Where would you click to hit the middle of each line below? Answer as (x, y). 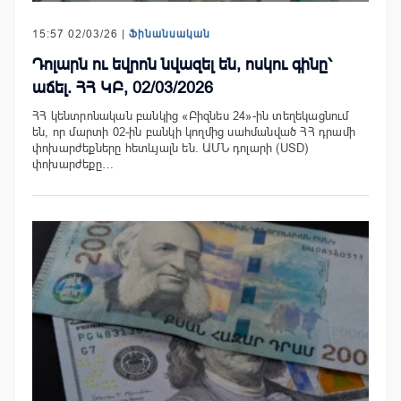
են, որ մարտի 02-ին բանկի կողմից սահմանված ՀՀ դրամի (194, 132)
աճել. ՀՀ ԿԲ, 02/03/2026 (123, 88)
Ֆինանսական (170, 34)
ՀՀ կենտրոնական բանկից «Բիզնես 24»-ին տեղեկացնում (191, 116)
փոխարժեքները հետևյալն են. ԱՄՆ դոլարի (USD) (171, 149)
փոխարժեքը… (73, 165)
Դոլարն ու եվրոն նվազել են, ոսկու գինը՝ (182, 65)
